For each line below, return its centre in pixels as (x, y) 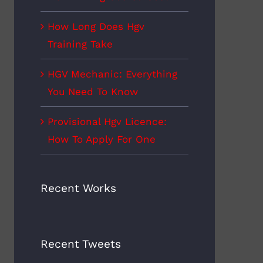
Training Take (80, 44)
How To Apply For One (101, 139)
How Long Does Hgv (96, 27)
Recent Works (78, 188)
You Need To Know (92, 92)
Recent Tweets (80, 244)
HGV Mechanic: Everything (112, 74)
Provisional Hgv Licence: (107, 122)
